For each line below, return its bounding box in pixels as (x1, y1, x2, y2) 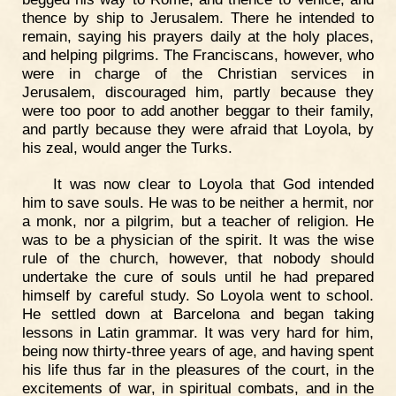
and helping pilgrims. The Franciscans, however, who (22, 45, 374, 64)
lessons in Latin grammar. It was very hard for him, (22, 324, 374, 342)
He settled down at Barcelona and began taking (22, 305, 374, 324)
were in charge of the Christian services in (22, 64, 374, 82)
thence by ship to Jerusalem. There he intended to (22, 8, 374, 27)
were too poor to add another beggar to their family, (22, 101, 374, 119)
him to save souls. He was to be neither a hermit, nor (22, 194, 374, 212)
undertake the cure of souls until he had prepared (22, 268, 374, 286)
